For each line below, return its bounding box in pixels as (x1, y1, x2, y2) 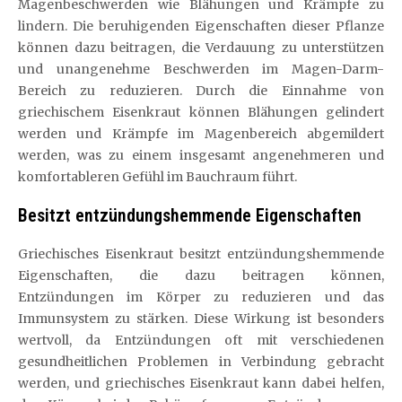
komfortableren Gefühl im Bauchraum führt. (18, 169, 297, 185)
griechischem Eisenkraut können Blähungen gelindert (18, 104, 384, 120)
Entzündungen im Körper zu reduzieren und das (18, 289, 384, 305)
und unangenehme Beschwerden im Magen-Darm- (18, 61, 384, 77)
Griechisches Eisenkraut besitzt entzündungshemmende (18, 246, 384, 262)
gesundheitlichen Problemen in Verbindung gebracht (18, 354, 384, 370)
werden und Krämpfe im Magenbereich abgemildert (18, 126, 384, 142)
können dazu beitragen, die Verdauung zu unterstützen (18, 39, 384, 56)
